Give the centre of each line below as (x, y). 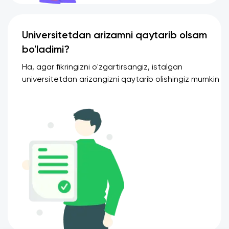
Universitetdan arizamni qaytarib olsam (114, 36)
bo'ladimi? (46, 50)
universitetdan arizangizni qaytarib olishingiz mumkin (121, 79)
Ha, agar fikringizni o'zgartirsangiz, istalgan (102, 67)
